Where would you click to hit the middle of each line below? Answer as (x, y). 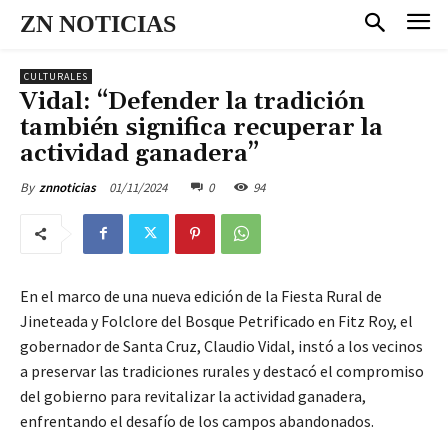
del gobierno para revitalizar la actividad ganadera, (193, 395)
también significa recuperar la (201, 127)
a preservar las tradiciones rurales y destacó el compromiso (222, 370)
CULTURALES (56, 76)
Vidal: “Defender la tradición (192, 101)
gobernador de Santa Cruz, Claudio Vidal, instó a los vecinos (221, 345)
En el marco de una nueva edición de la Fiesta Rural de (201, 295)
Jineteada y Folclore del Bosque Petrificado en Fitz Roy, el (216, 320)
